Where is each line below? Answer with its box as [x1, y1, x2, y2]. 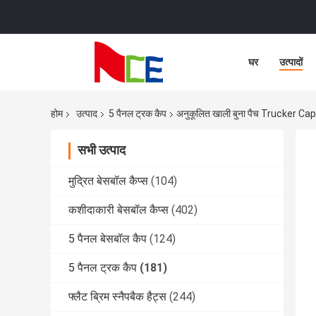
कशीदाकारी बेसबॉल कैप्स [68, 203, 169, 217]
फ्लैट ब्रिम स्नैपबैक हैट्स [68, 290, 166, 304]
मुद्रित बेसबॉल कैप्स [68, 174, 148, 188]
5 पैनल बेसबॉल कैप [68, 232, 147, 246]
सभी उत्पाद [78, 142, 126, 158]
